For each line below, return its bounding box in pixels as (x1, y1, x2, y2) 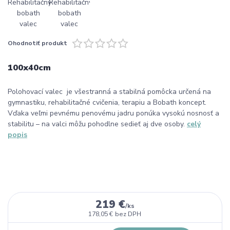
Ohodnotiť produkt (8, 39, 67, 48)
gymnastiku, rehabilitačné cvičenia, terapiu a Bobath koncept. (8, 97, 206, 107)
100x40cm (8, 61, 51, 73)
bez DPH (115, 209, 142, 218)
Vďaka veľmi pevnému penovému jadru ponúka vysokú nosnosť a (8, 108, 219, 118)
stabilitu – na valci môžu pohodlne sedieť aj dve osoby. (8, 119, 187, 129)
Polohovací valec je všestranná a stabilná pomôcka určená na (8, 86, 211, 97)
